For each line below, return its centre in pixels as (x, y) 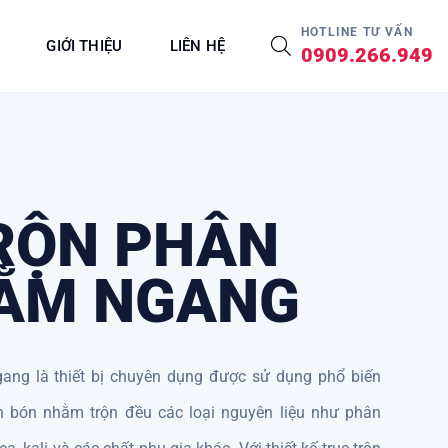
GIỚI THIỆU (84, 45)
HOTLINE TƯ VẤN (357, 31)
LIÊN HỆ (197, 45)
